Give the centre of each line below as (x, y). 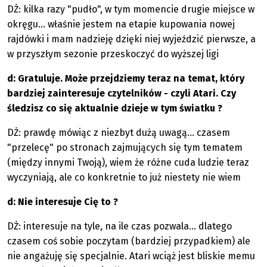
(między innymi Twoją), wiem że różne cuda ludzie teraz (128, 162)
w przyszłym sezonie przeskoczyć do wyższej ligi (113, 54)
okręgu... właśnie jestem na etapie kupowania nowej (121, 24)
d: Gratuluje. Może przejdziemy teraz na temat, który (126, 78)
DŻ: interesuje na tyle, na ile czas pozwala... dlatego (119, 226)
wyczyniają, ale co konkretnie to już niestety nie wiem (124, 177)
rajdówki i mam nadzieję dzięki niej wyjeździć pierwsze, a (131, 39)
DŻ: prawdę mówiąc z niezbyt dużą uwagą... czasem (119, 133)
